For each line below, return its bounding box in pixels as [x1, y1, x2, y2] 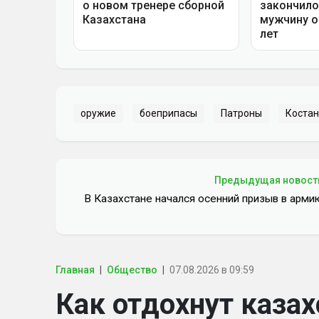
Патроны [221, 107, 262, 119]
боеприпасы [140, 107, 197, 119]
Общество [107, 263, 157, 276]
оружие [80, 107, 116, 119]
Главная [56, 263, 95, 276]
